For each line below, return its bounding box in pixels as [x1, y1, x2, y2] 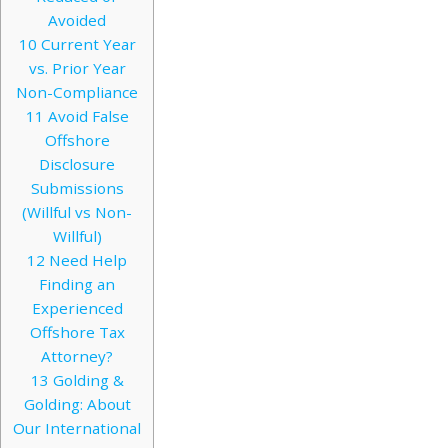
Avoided [48, 10, 106, 31]
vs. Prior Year [28, 58, 126, 79]
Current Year [36, 34, 136, 55]
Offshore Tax [29, 322, 125, 343]
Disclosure [39, 154, 115, 175]
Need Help [45, 250, 127, 271]
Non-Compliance [16, 82, 138, 103]
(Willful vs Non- [22, 202, 132, 223]
